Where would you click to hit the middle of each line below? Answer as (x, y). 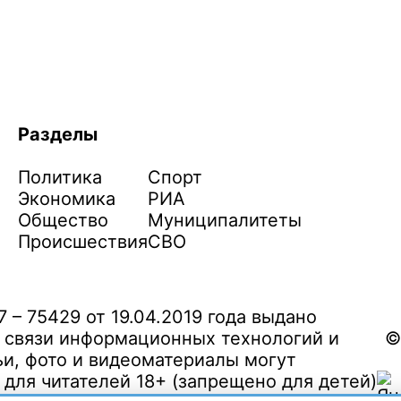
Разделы (58, 135)
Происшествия (83, 242)
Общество (63, 221)
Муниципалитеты (225, 221)
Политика (60, 178)
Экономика (67, 199)
